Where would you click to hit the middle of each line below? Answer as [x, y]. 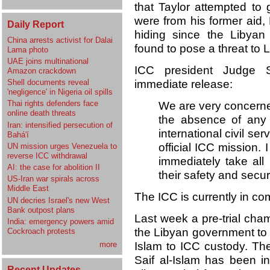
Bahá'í [18, 134]
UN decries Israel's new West [58, 200]
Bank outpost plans [41, 210]
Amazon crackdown [42, 71]
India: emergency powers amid [61, 221]
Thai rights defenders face [53, 104]
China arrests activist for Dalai [60, 40]
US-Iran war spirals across [53, 179]
